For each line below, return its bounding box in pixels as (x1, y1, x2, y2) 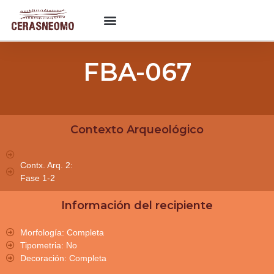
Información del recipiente (61, 198, 213, 212)
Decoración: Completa (20, 253, 106, 263)
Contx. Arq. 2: (20, 160, 73, 170)
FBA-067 (83, 56, 191, 87)
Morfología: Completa (20, 227, 104, 237)
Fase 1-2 (20, 172, 55, 183)
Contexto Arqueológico (70, 122, 204, 136)
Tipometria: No (20, 240, 77, 250)
